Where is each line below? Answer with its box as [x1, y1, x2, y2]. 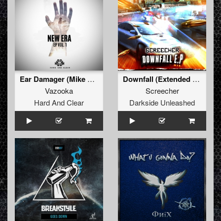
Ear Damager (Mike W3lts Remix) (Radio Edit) [87, 74, 95, 84]
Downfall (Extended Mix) [192, 74, 200, 84]
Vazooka [45, 85, 73, 96]
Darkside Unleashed [129, 97, 195, 108]
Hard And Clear [34, 97, 84, 108]
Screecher [145, 85, 179, 96]
